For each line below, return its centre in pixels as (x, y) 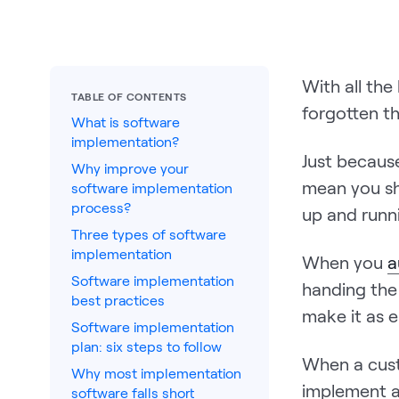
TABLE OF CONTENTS (129, 96)
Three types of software (149, 234)
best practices (118, 300)
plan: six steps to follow (147, 346)
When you (345, 262)
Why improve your (130, 168)
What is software (126, 122)
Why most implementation (156, 373)
